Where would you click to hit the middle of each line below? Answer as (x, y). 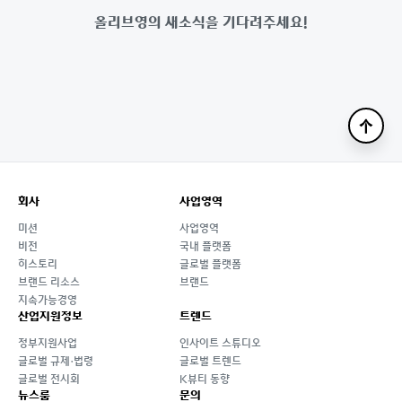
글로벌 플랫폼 (210, 264)
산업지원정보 (50, 316)
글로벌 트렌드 (210, 361)
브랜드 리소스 (49, 282)
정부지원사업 (48, 343)
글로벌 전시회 (49, 379)
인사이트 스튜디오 (220, 343)
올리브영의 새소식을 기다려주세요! (201, 21)
